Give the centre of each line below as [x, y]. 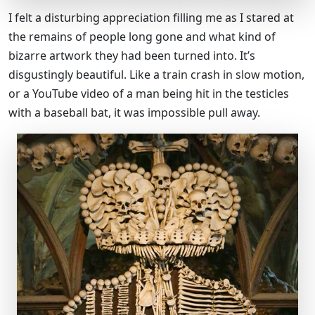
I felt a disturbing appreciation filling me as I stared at [151, 17]
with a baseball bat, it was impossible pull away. [134, 112]
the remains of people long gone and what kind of [142, 36]
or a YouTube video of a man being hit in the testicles [149, 93]
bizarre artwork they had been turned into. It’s [132, 55]
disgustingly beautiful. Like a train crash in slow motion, [156, 74]
